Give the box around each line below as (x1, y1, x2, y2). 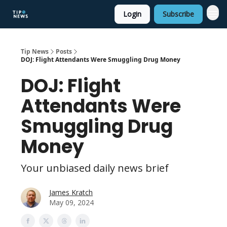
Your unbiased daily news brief (21, 161, 169, 175)
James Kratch (49, 187, 93, 197)
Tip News (21, 47, 49, 56)
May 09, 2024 (49, 198, 94, 207)
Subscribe (163, 9, 194, 19)
